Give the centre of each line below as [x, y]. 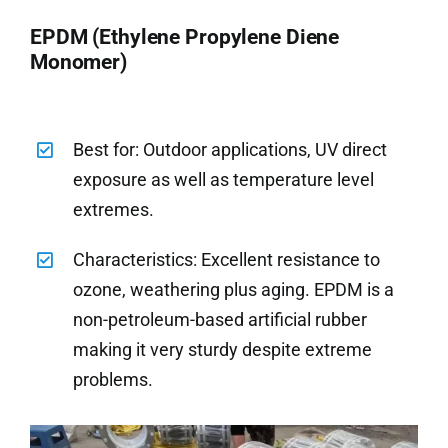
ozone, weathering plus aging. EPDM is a [234, 290]
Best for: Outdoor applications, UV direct [230, 150]
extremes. [114, 210]
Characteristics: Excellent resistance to [227, 260]
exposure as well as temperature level [224, 180]
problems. [113, 380]
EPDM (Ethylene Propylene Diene [184, 37]
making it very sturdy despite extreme [223, 350]
